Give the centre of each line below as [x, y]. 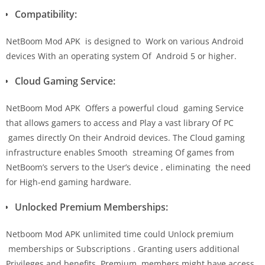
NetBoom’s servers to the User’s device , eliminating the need [128, 167]
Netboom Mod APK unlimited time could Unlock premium [120, 234]
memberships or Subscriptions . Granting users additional [123, 248]
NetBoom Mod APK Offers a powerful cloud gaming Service [125, 108]
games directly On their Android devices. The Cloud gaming [125, 137]
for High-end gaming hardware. [69, 182]
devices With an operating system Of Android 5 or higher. [121, 56]
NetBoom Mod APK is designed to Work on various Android [125, 41]
